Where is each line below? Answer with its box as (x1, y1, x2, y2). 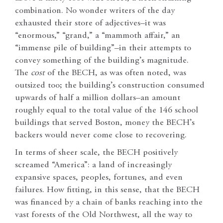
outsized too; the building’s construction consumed (15, 81, 205, 90)
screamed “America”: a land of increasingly (15, 160, 172, 170)
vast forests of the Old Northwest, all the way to (15, 210, 192, 220)
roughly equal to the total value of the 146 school (15, 106, 198, 115)
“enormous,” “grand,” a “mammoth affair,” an (15, 31, 180, 40)
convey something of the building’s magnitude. (15, 56, 189, 65)
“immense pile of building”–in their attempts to (15, 43, 191, 53)
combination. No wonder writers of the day (15, 6, 175, 15)
